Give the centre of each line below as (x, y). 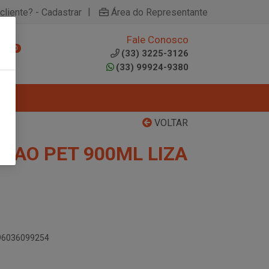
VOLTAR (170, 123)
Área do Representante (159, 12)
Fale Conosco (158, 40)
